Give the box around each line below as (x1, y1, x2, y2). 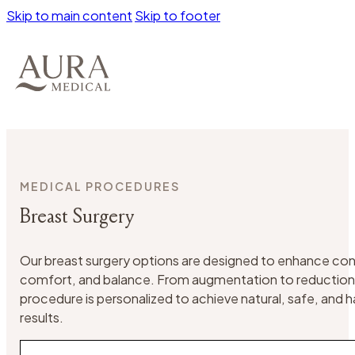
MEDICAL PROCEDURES (20, 178, 181, 193)
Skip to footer (135, 7, 220, 24)
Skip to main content (6, 7, 132, 24)
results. (20, 308, 64, 326)
